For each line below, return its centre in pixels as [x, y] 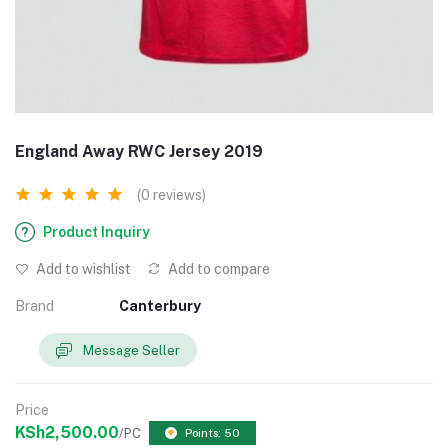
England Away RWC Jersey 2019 [139, 151]
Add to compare [217, 269]
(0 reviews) [171, 195]
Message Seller [131, 350]
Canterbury [160, 306]
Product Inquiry [96, 232]
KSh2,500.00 [67, 433]
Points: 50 [212, 433]
